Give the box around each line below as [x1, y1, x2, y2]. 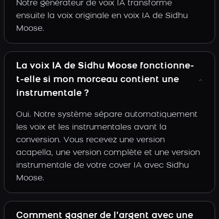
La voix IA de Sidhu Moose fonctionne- [16, 62, 194, 71]
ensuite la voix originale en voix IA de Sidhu [16, 12, 188, 20]
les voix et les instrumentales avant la [16, 124, 167, 131]
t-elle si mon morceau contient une [16, 75, 179, 85]
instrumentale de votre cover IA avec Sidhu [16, 162, 189, 170]
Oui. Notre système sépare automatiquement [16, 111, 197, 119]
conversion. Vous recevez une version [16, 136, 165, 144]
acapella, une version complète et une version [16, 149, 200, 157]
